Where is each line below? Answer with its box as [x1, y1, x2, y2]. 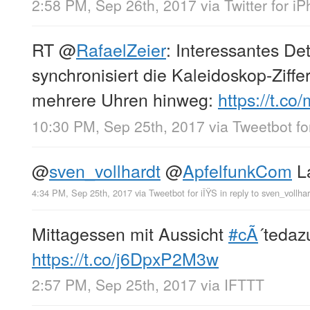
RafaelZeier [76, 37, 166, 62]
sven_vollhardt [49, 157, 161, 183]
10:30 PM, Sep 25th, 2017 [32, 115, 205, 136]
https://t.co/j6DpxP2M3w [32, 245, 219, 271]
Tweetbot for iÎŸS [149, 185, 217, 199]
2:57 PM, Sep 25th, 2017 [32, 273, 197, 295]
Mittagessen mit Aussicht [32, 220, 228, 246]
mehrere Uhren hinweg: [32, 86, 218, 112]
